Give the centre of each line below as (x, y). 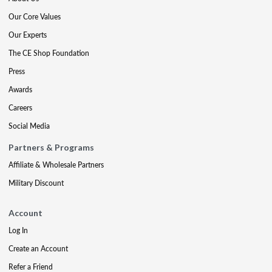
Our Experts (28, 35)
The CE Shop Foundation (49, 53)
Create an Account (38, 249)
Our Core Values (35, 17)
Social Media (29, 126)
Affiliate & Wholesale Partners (56, 165)
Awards (20, 90)
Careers (20, 108)
